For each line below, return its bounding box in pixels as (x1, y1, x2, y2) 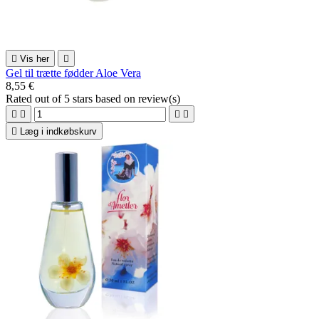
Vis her (20, 53, 49, 64)
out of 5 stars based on (35, 92, 138, 105)
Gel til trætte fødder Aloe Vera (6, 66, 141, 79)
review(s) (138, 92, 180, 105)
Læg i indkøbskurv (20, 125, 97, 137)
